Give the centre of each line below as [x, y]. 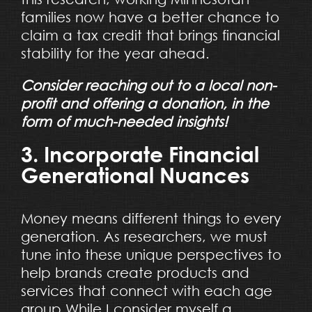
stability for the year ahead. [115, 53]
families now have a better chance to [150, 17]
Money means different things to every [151, 218]
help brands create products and [135, 272]
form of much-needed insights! [124, 121]
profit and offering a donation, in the [145, 103]
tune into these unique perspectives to [151, 254]
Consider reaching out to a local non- [148, 85]
